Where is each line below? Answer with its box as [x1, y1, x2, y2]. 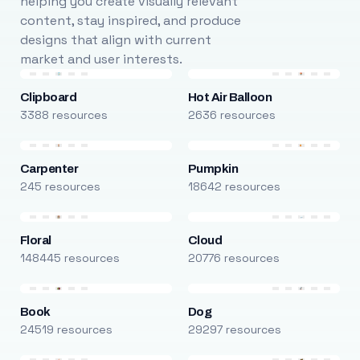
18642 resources [187, 179, 280, 194]
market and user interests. [19, 51, 182, 67]
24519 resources [19, 322, 112, 337]
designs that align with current [19, 31, 211, 48]
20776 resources [187, 251, 280, 265]
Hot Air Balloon [187, 91, 272, 104]
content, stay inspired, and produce [19, 12, 241, 29]
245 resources [19, 179, 100, 194]
